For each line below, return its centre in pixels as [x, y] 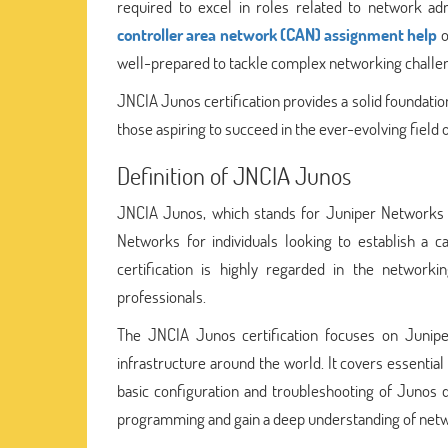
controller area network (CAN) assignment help [277, 34]
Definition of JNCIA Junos [234, 175]
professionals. [161, 296]
